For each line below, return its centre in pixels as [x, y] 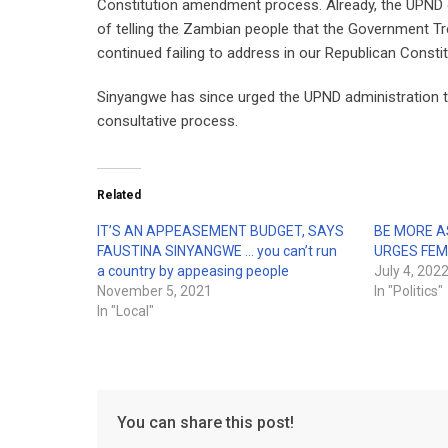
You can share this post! [205, 422]
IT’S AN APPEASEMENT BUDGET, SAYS [220, 231]
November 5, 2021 [154, 291]
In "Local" [125, 311]
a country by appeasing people [193, 271]
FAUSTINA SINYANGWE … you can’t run [217, 251]
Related [119, 195]
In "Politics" [409, 291]
